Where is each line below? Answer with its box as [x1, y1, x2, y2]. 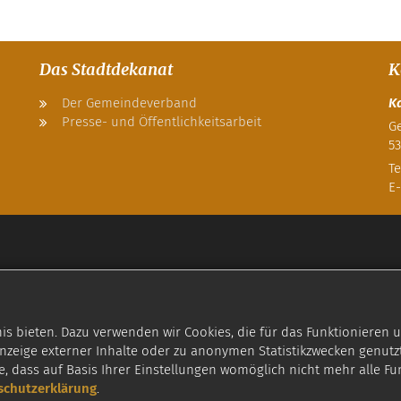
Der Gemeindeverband [62, 95, 197, 112]
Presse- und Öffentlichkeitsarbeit [62, 114, 261, 131]
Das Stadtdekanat [39, 59, 173, 81]
